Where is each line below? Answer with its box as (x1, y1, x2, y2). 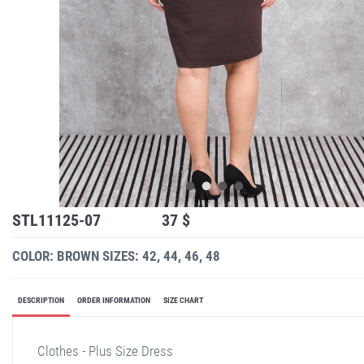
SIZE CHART (163, 295, 203, 305)
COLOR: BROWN (12, 247, 99, 264)
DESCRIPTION (18, 295, 64, 305)
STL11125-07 (12, 210, 101, 230)
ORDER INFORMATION (77, 295, 150, 305)
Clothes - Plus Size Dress (37, 342, 173, 359)
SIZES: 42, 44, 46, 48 (102, 247, 220, 264)
